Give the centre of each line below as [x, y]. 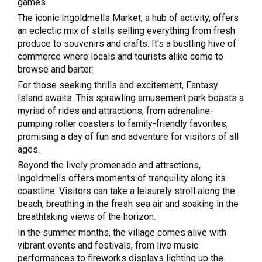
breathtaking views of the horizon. [87, 216]
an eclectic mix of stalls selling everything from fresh [126, 30]
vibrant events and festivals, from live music [108, 245]
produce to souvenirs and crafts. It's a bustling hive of [127, 43]
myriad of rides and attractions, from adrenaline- [116, 111]
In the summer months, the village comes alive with [122, 232]
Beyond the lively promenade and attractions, [109, 165]
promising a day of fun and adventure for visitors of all [128, 136]
